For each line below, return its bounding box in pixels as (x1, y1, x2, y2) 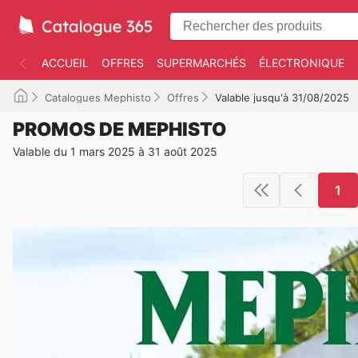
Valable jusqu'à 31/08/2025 (215, 91, 349, 104)
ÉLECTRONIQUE (259, 56, 344, 70)
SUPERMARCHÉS (157, 56, 246, 70)
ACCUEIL (42, 56, 89, 70)
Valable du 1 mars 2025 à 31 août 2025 (13, 145, 217, 158)
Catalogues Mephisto (45, 91, 151, 104)
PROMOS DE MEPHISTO (13, 118, 226, 141)
